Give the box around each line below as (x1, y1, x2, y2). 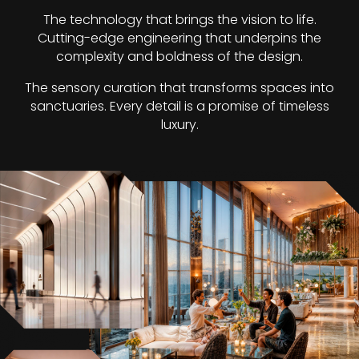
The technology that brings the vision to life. (42, 10, 317, 30)
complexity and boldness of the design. (56, 47, 303, 67)
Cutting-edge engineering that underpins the (38, 29, 321, 48)
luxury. (160, 115, 199, 135)
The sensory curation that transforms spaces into (25, 79, 334, 98)
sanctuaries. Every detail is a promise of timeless (30, 97, 329, 116)
